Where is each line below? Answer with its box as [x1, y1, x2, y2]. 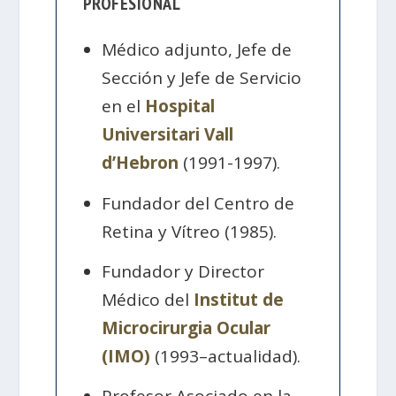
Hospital [145, 95, 216, 118]
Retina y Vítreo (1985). [102, 219, 278, 243]
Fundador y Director [102, 259, 265, 283]
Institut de [194, 287, 285, 311]
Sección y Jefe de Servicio [102, 66, 302, 90]
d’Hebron [102, 151, 179, 175]
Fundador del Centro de [102, 191, 295, 215]
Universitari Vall [102, 123, 234, 147]
